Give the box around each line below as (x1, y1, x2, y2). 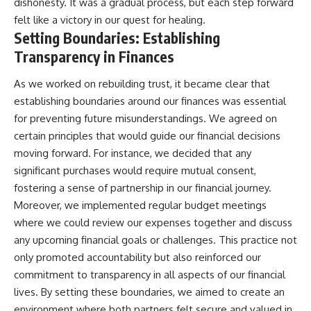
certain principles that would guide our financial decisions (14, 129, 280, 143)
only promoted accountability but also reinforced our (14, 251, 261, 264)
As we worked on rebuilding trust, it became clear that (14, 77, 270, 91)
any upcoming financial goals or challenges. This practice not (14, 233, 297, 247)
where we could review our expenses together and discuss (14, 216, 292, 230)
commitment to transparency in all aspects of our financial (14, 268, 285, 282)
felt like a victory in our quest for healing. (14, 12, 205, 26)
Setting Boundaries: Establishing (14, 28, 220, 47)
